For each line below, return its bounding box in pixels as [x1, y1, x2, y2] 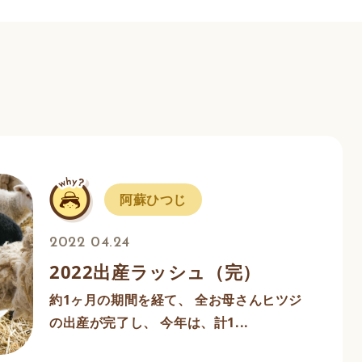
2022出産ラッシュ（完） [49, 259, 261, 284]
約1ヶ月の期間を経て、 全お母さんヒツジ [49, 291, 303, 309]
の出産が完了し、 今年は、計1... [49, 314, 249, 332]
